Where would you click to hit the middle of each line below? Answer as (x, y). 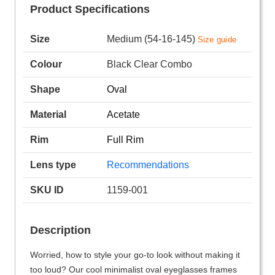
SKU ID (47, 190)
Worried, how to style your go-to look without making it (135, 255)
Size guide (217, 40)
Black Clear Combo (149, 64)
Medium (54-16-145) (152, 39)
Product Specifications (90, 10)
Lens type (53, 165)
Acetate (123, 115)
